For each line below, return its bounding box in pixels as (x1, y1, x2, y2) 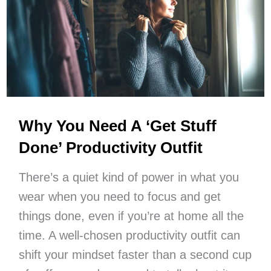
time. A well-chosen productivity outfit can (18, 228, 240, 242)
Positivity (42, 13, 81, 24)
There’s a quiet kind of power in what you (18, 170, 239, 184)
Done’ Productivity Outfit (18, 138, 203, 157)
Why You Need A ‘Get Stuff (18, 116, 217, 135)
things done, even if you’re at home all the (18, 209, 244, 223)
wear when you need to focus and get (18, 189, 221, 203)
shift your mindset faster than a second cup (18, 247, 252, 261)
